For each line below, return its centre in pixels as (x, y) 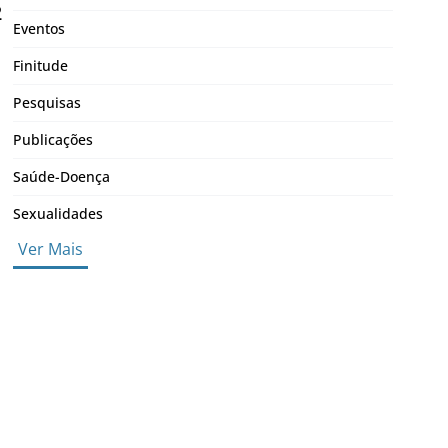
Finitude (40, 65)
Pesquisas (46, 102)
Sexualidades (57, 213)
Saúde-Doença (61, 176)
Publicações (52, 139)
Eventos (38, 28)
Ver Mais (50, 248)
